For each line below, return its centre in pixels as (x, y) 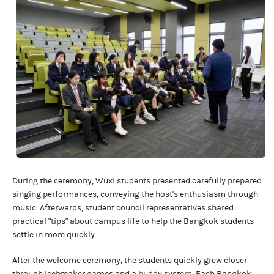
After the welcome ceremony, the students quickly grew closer (130, 261)
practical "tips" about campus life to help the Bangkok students (133, 221)
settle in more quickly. (54, 235)
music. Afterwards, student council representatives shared (123, 208)
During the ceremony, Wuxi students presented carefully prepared (137, 181)
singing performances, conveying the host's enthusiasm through (135, 194)
